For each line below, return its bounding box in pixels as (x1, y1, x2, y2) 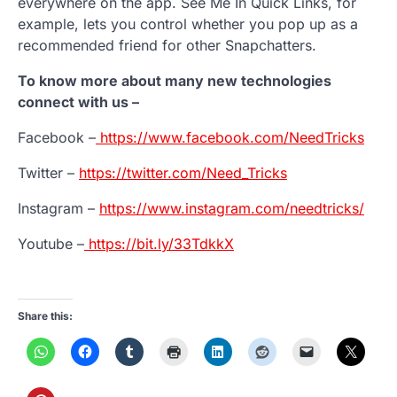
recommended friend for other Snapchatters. (18, 36, 316, 55)
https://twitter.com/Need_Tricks (79, 164, 287, 183)
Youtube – (18, 235, 84, 253)
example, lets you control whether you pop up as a (18, 15, 358, 34)
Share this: (18, 309, 73, 323)
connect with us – (18, 93, 139, 112)
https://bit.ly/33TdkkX (84, 235, 234, 253)
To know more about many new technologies (18, 72, 331, 90)
